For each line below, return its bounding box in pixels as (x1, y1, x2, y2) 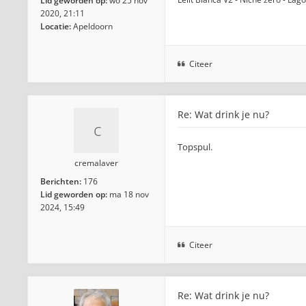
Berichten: (40, 176, 81, 187)
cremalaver (74, 157, 118, 169)
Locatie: (40, 20, 71, 32)
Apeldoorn (73, 20, 113, 32)
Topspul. (178, 141, 212, 153)
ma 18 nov (109, 189, 149, 200)
